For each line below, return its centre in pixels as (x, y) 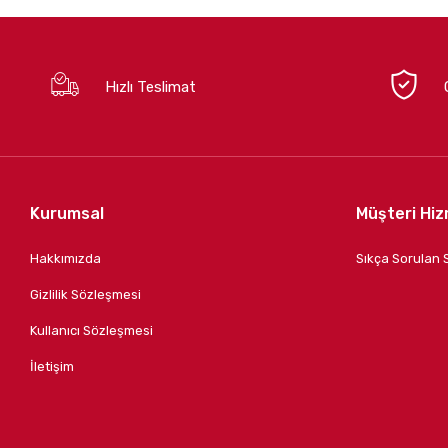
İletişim (52, 367)
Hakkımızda (66, 259)
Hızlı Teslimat (151, 86)
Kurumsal (67, 214)
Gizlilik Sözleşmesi (86, 295)
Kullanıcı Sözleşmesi (92, 331)
